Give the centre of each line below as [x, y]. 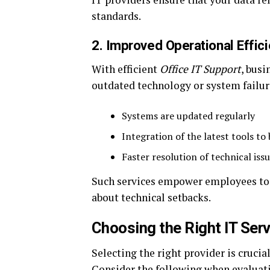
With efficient [126, 69]
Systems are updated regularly [188, 116]
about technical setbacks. [151, 197]
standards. [116, 16]
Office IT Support [200, 69]
